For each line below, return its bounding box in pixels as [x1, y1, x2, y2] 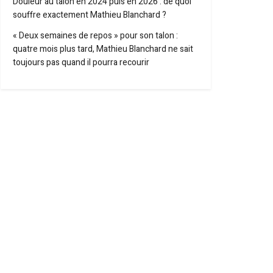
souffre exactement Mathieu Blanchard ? [13, 9, 166, 21]
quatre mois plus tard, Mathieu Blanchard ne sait [13, 43, 193, 55]
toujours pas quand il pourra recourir [13, 56, 149, 69]
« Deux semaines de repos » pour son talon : [13, 29, 178, 42]
